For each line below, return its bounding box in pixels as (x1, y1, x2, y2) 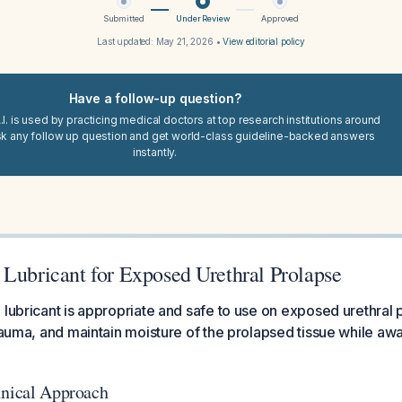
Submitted (102, 13, 144, 23)
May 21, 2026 (155, 36, 214, 47)
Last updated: (96, 36, 156, 47)
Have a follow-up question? (68, 91, 241, 106)
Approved (261, 13, 300, 23)
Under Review (176, 13, 230, 23)
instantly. (132, 145, 178, 159)
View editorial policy (223, 36, 306, 47)
